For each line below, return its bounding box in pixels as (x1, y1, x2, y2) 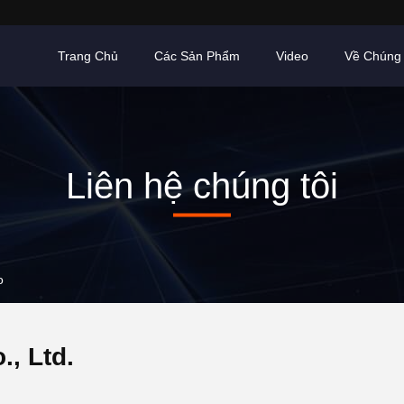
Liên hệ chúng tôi (66, 165, 338, 206)
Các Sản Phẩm (154, 49, 240, 63)
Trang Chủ (58, 49, 118, 63)
